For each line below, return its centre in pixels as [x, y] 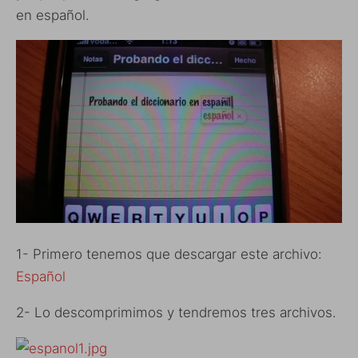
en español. [53, 15]
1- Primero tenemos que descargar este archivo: [169, 254]
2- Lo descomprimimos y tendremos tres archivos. [176, 312]
